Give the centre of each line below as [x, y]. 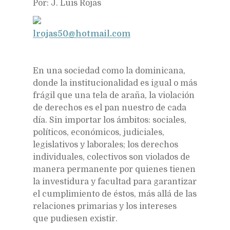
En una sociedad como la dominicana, [109, 71]
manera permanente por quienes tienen [114, 169]
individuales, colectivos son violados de [111, 157]
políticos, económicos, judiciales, [99, 132]
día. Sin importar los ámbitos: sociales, [110, 120]
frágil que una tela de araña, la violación [114, 95]
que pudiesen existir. [75, 218]
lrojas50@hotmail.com [82, 34]
